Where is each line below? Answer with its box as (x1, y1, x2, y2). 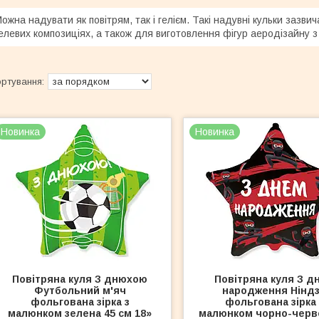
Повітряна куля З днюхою (12, 273, 148, 285)
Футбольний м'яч (33, 285, 126, 296)
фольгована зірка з (30, 296, 130, 308)
